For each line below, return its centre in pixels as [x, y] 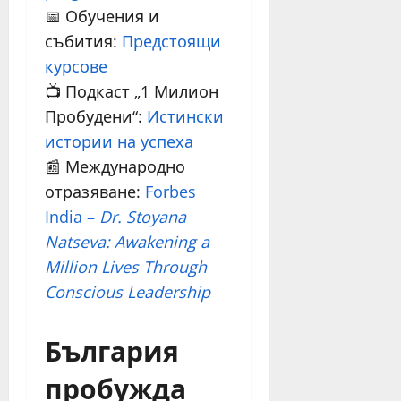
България [112, 349]
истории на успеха [119, 141]
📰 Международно [115, 166]
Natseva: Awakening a [127, 241]
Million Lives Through [126, 266]
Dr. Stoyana [143, 216]
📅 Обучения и [102, 16]
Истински [185, 116]
